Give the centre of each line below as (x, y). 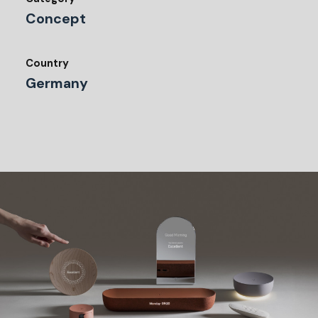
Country (47, 63)
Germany (57, 84)
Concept (56, 19)
